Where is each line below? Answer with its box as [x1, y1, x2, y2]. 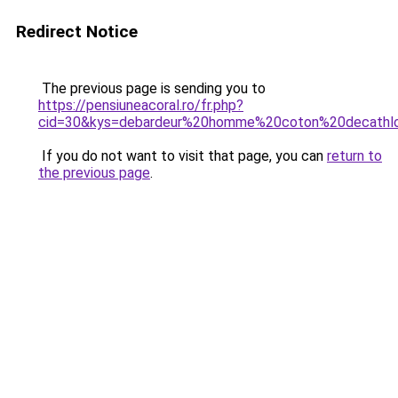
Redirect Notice [16, 21, 138, 42]
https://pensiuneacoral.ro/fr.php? [38, 97, 243, 114]
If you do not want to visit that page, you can [38, 147, 327, 164]
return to [327, 147, 382, 164]
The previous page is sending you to [38, 80, 266, 97]
